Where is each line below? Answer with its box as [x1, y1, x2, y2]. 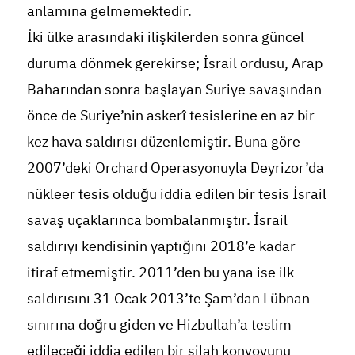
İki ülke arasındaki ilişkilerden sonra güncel [26, 25, 304, 48]
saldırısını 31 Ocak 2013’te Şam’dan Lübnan [26, 287, 310, 309]
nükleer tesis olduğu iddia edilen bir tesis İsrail [26, 182, 326, 204]
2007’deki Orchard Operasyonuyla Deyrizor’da [26, 156, 324, 178]
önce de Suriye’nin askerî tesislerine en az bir [26, 104, 315, 126]
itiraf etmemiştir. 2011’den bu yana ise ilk [26, 261, 294, 283]
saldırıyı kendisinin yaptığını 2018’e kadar [26, 235, 296, 257]
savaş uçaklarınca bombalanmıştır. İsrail [26, 208, 288, 231]
